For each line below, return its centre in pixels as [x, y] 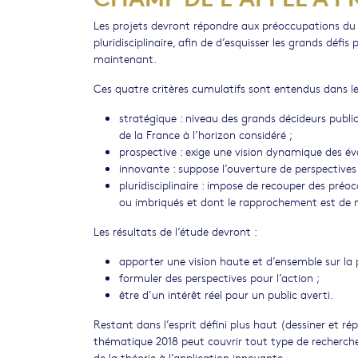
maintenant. [125, 58]
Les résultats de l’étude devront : [175, 231]
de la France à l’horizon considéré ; [206, 134]
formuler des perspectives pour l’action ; [219, 277]
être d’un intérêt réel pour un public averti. [226, 294]
